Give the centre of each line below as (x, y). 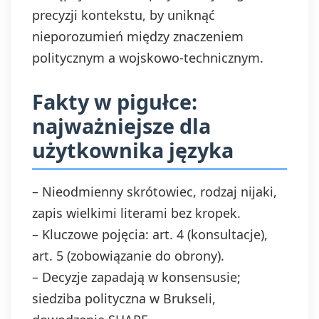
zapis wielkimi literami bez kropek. (136, 213)
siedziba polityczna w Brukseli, (124, 298)
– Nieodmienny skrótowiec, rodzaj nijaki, (155, 192)
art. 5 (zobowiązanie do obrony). (128, 256)
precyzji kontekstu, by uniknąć (124, 15)
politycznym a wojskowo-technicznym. (148, 58)
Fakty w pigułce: (115, 101)
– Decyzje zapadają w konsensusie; (136, 277)
